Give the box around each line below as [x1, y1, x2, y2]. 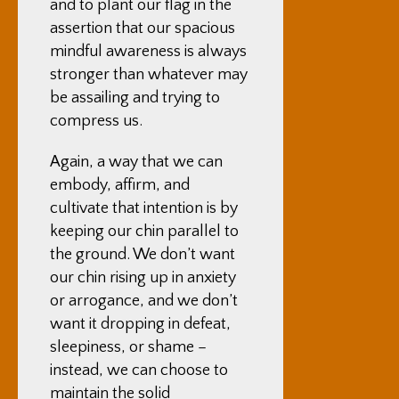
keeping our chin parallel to [50, 223, 239, 240]
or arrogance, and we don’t [50, 292, 238, 310]
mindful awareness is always [50, 43, 247, 61]
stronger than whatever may [50, 66, 248, 84]
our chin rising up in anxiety [50, 269, 236, 287]
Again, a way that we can [50, 153, 223, 171]
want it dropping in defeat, [50, 315, 231, 333]
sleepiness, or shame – [50, 338, 207, 356]
